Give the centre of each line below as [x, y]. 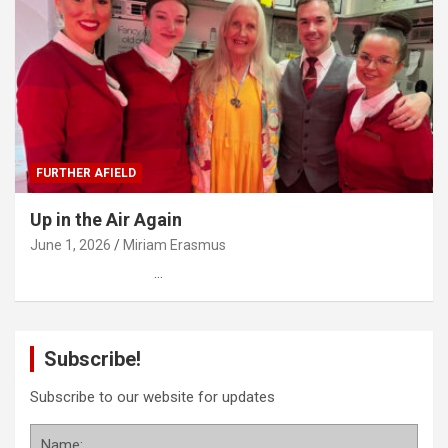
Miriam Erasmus [174, 245]
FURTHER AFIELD [86, 173]
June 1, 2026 [70, 245]
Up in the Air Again [106, 220]
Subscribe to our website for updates [152, 397]
